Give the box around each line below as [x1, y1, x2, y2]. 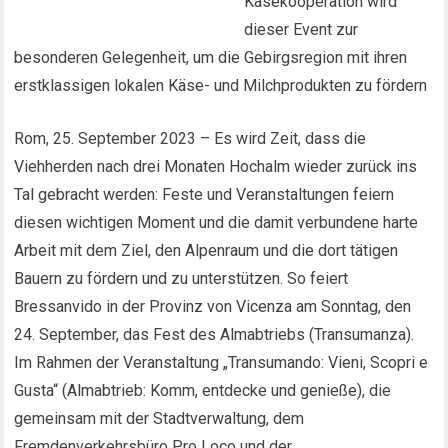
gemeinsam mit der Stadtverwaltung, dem [14, 409, 305, 428]
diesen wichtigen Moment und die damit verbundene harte [14, 213, 419, 232]
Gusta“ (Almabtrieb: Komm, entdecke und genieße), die [14, 381, 392, 400]
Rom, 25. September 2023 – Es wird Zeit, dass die [14, 129, 367, 148]
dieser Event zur [244, 20, 359, 39]
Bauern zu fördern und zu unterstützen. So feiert [14, 269, 349, 288]
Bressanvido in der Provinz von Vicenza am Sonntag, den [14, 297, 412, 316]
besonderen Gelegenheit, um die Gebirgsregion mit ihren [14, 48, 408, 67]
